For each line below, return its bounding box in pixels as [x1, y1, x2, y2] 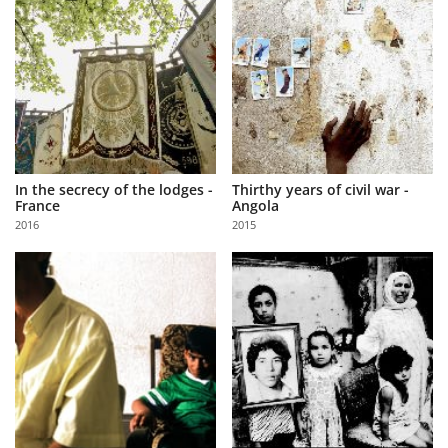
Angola [232, 196, 280, 216]
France [15, 196, 60, 216]
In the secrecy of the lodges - [15, 180, 213, 200]
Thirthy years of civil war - [232, 180, 410, 200]
